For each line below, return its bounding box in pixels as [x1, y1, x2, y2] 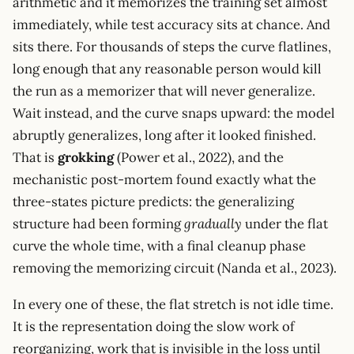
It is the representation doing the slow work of [13, 317, 295, 335]
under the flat [242, 214, 328, 232]
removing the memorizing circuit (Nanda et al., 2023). [13, 258, 337, 277]
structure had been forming [13, 214, 184, 232]
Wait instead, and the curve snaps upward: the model [13, 104, 335, 122]
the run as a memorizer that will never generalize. [13, 81, 315, 100]
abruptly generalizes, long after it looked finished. [13, 126, 316, 144]
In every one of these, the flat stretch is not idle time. [13, 295, 333, 313]
